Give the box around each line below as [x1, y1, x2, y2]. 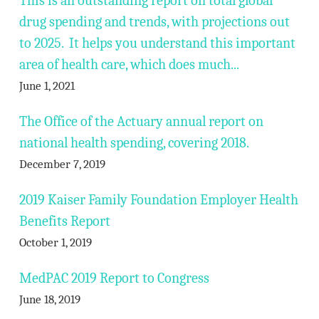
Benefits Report [19, 213, 110, 229]
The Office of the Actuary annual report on [19, 113, 263, 130]
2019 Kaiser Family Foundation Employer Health [19, 192, 298, 208]
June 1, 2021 [19, 79, 75, 93]
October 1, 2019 [19, 236, 92, 249]
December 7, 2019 [19, 157, 105, 171]
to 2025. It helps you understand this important [19, 35, 296, 51]
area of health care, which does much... [19, 56, 239, 73]
